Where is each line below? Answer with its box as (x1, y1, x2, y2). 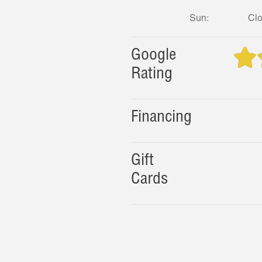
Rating (131, 67, 173, 83)
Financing (131, 110, 192, 126)
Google (131, 48, 176, 64)
